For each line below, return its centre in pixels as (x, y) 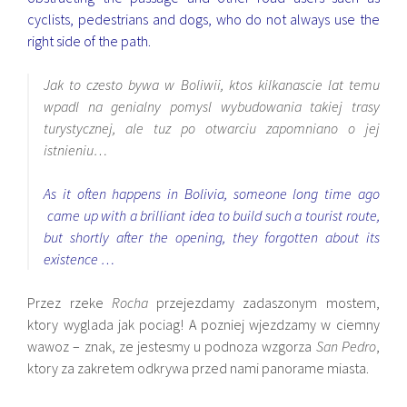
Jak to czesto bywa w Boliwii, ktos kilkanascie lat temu (212, 84)
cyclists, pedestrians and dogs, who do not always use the (203, 19)
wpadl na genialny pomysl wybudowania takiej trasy (212, 106)
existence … (79, 258)
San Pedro (346, 346)
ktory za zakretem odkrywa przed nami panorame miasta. (199, 367)
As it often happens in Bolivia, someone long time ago (212, 193)
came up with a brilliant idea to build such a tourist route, (212, 215)
